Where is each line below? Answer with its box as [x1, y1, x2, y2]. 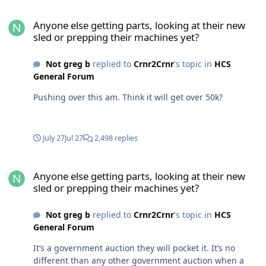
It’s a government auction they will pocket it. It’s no [33, 242, 235, 254]
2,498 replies [93, 133, 138, 144]
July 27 [43, 133, 65, 144]
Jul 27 [65, 133, 83, 144]
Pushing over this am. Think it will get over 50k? [33, 91, 223, 103]
